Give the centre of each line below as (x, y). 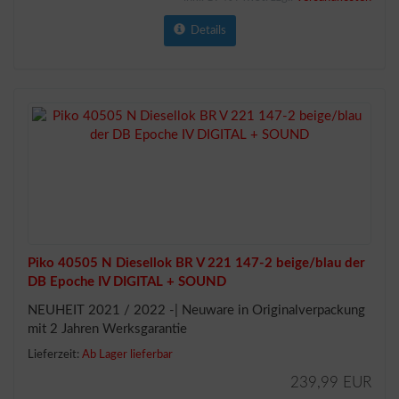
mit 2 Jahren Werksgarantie (107, 329)
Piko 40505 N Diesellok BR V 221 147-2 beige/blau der (196, 263)
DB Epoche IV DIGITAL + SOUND (127, 281)
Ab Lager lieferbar (127, 355)
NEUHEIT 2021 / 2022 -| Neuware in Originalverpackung (196, 310)
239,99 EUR (331, 383)
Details (205, 30)
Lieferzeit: (55, 355)
